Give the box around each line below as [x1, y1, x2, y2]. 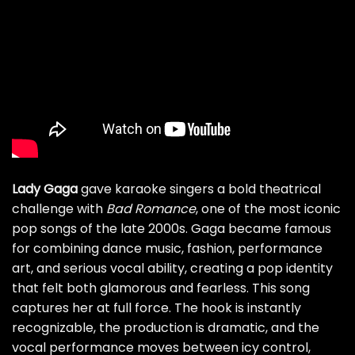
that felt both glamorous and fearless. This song [12, 279, 310, 298]
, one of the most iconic [196, 200, 341, 219]
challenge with [12, 200, 106, 219]
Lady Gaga [12, 180, 78, 199]
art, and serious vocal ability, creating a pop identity [12, 259, 333, 278]
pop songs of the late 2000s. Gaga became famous [12, 219, 331, 239]
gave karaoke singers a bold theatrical [78, 180, 321, 199]
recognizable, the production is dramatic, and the [12, 319, 319, 338]
